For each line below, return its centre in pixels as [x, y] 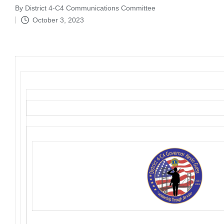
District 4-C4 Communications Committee [90, 8]
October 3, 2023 [58, 20]
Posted [25, 13]
